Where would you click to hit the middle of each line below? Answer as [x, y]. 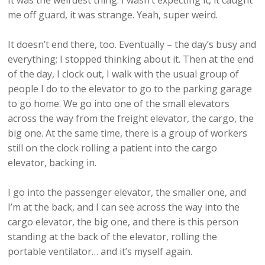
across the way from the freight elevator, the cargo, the [131, 119]
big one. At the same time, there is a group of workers [128, 133]
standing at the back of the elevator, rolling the [113, 237]
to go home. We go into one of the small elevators [119, 104]
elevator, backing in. [52, 163]
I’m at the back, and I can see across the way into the [124, 207]
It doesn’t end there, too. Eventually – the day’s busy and [132, 45]
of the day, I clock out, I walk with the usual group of [124, 74]
